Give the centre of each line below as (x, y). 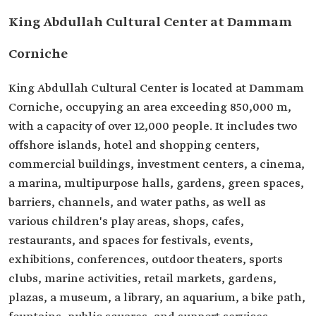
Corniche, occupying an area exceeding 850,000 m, (150, 108)
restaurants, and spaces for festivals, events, (131, 241)
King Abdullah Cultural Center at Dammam (150, 23)
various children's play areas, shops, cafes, (126, 222)
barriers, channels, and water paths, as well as (137, 203)
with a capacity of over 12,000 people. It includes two (153, 127)
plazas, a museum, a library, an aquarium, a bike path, (157, 298)
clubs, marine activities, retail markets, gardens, (142, 279)
